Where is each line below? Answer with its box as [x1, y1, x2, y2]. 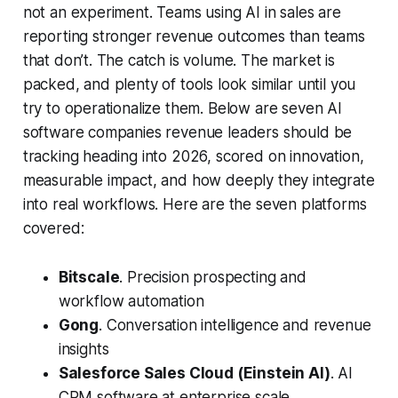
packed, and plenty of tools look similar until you [22, 76, 356, 94]
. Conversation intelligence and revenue [99, 316, 371, 335]
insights [58, 340, 109, 359]
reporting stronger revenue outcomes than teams [22, 28, 365, 46]
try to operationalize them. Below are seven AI [22, 99, 342, 118]
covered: [22, 219, 84, 238]
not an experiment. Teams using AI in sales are [22, 4, 341, 22]
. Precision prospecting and [119, 268, 306, 287]
